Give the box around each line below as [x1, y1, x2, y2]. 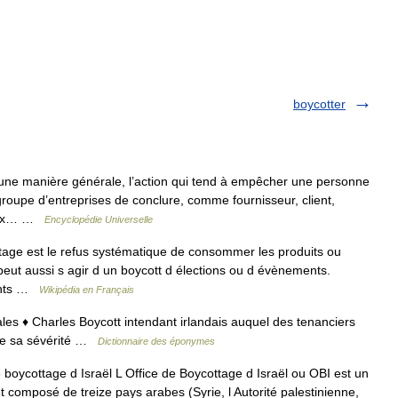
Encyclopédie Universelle [44, 214, 153, 225]
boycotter [293, 97, 346, 111]
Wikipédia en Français [39, 284, 134, 295]
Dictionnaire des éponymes [98, 336, 215, 346]
